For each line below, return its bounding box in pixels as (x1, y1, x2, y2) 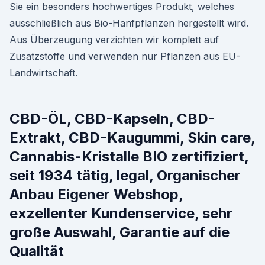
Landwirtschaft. (9, 67, 77, 79)
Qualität (9, 243, 64, 260)
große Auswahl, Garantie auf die (9, 224, 230, 241)
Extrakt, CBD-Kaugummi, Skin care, (9, 129, 255, 146)
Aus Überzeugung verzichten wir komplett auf (9, 34, 219, 46)
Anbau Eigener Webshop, (9, 186, 183, 203)
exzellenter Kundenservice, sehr (9, 205, 232, 222)
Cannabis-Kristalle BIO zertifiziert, (9, 148, 248, 165)
